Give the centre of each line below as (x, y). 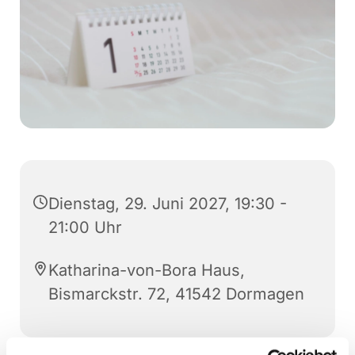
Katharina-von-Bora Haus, (147, 270)
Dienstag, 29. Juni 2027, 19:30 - (168, 203)
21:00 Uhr (85, 227)
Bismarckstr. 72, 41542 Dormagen (176, 294)
